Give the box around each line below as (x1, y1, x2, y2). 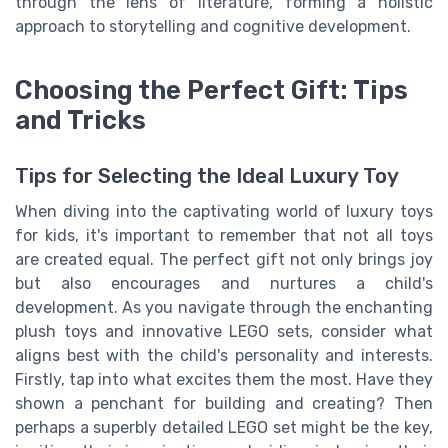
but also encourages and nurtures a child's (15, 274, 433, 294)
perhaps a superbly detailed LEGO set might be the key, (15, 418, 433, 438)
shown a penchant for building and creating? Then (15, 394, 433, 414)
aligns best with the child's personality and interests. (15, 346, 433, 366)
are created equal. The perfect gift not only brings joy (15, 250, 433, 270)
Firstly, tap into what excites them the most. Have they (15, 370, 433, 390)
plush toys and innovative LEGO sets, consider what (15, 322, 433, 342)
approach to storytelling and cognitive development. (15, 17, 411, 37)
